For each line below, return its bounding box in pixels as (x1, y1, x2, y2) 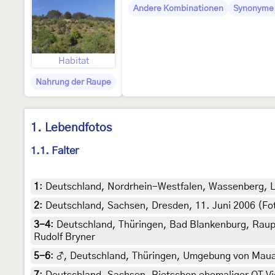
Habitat (58, 56, 89, 66)
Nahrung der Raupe (36, 78, 111, 87)
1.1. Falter (31, 145, 79, 157)
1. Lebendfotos (31, 122, 112, 134)
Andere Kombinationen (133, 4, 223, 13)
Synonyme (233, 4, 274, 13)
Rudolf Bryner (34, 232, 95, 242)
